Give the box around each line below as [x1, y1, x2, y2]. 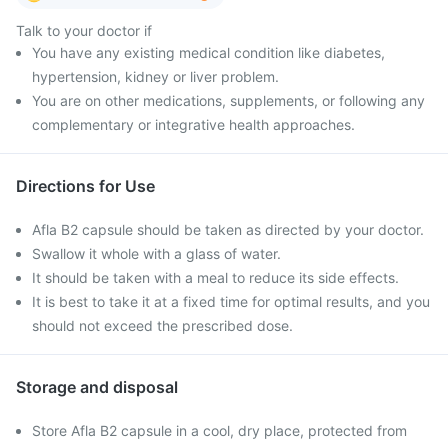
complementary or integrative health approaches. [32, 116, 355, 133]
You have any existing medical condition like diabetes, [32, 44, 385, 61]
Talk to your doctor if [16, 22, 152, 39]
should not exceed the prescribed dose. [32, 317, 293, 334]
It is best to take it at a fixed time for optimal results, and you [32, 293, 430, 310]
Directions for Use [16, 176, 155, 196]
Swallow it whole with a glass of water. [32, 245, 281, 262]
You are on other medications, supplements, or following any [32, 92, 425, 109]
